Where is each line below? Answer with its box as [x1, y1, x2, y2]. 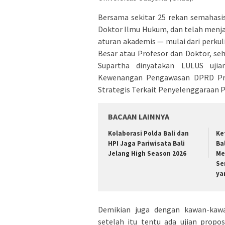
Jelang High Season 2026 [108, 149, 188, 158]
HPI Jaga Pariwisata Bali [108, 139, 185, 148]
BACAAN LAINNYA [108, 111, 169, 122]
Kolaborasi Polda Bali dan [108, 129, 189, 138]
